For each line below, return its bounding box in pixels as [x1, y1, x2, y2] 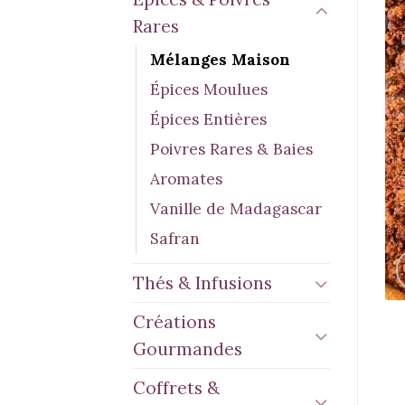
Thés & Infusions [133, 271, 272, 294]
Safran [150, 228, 200, 249]
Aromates [150, 168, 222, 189]
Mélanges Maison [150, 49, 290, 70]
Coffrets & [133, 376, 220, 399]
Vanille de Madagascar [150, 198, 322, 219]
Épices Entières [150, 108, 267, 129]
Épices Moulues [150, 79, 268, 99]
